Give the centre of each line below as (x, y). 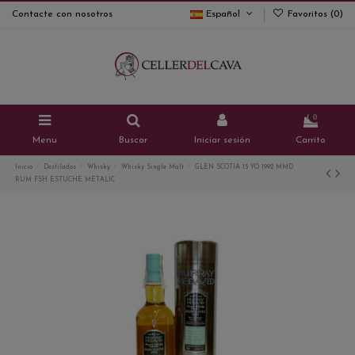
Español (223, 14)
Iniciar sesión (222, 141)
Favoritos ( (309, 14)
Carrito (311, 141)
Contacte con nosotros (62, 14)
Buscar (133, 141)
